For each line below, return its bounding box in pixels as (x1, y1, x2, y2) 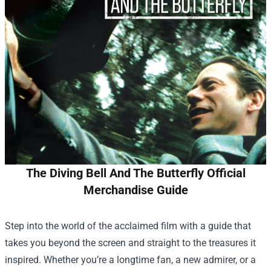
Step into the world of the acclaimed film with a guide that (5, 220, 251, 232)
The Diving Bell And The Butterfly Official (25, 166, 246, 180)
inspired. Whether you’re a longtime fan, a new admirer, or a (5, 254, 256, 266)
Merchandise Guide (83, 183, 188, 197)
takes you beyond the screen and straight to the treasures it (5, 237, 256, 249)
